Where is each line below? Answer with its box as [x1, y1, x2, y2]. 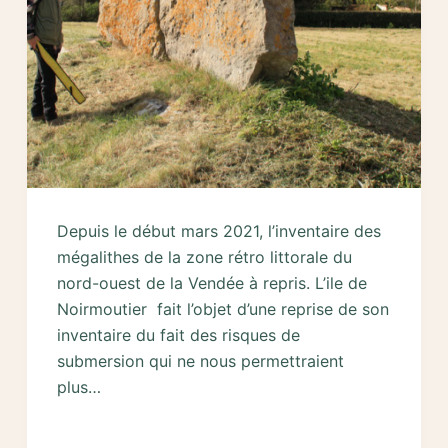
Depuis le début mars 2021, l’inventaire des [56, 220, 381, 241]
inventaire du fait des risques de [56, 324, 300, 345]
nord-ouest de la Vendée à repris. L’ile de [56, 272, 367, 293]
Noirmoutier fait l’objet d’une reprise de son [56, 298, 389, 319]
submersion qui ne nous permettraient [56, 350, 344, 371]
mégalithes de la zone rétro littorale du [56, 246, 352, 267]
